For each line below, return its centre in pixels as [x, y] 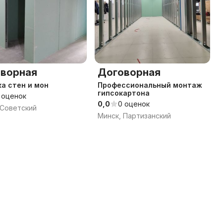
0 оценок [134, 104]
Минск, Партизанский [134, 116]
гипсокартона [124, 93]
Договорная [129, 72]
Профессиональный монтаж [150, 85]
